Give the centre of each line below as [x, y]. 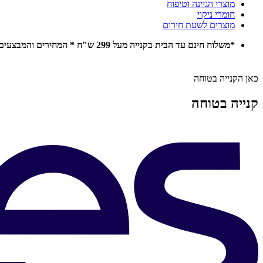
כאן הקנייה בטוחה [226, 79]
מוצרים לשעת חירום [199, 25]
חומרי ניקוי [216, 14]
